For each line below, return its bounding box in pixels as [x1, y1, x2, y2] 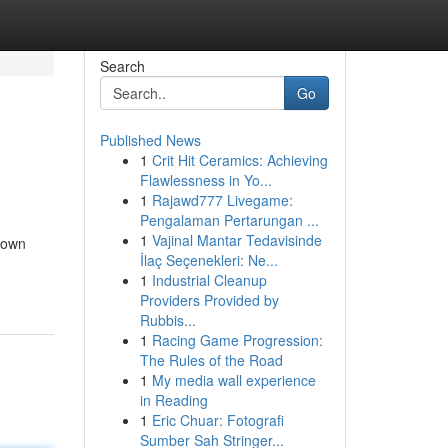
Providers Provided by [139, 290, 279, 310]
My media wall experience [151, 370, 316, 390]
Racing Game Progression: [151, 330, 323, 350]
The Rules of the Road [139, 350, 283, 370]
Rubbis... [139, 310, 196, 330]
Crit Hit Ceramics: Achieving [151, 150, 328, 170]
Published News [99, 130, 201, 150]
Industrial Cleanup [151, 270, 267, 290]
